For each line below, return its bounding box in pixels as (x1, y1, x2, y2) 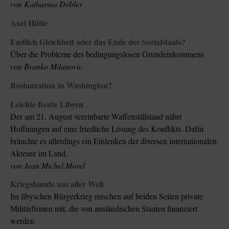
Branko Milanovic (24, 60, 82, 72)
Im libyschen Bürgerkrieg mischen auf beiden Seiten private (10, 191, 203, 202)
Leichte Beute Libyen (10, 98, 83, 110)
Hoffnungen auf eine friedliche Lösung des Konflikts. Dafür (10, 123, 204, 134)
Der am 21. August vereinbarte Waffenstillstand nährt (10, 110, 181, 122)
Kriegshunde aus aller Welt (10, 178, 104, 190)
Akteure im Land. (10, 147, 67, 158)
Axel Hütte (10, 17, 48, 29)
